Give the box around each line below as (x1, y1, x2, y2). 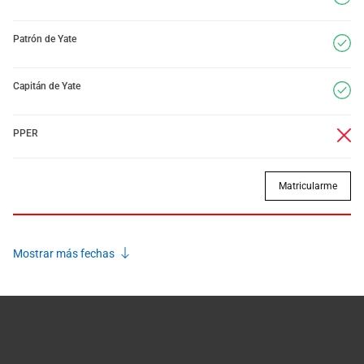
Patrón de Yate (13, 33, 76, 45)
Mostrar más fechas (13, 247, 117, 261)
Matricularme (279, 180, 337, 192)
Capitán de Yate (13, 80, 80, 92)
